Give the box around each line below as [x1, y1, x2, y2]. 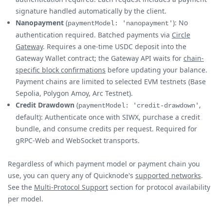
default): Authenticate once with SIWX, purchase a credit [16, 112, 200, 122]
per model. [8, 194, 43, 203]
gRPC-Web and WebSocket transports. [16, 135, 140, 145]
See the [8, 182, 34, 192]
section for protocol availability [108, 182, 210, 192]
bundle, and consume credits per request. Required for [16, 124, 197, 133]
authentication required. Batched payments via [16, 30, 172, 39]
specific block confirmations [16, 65, 106, 74]
